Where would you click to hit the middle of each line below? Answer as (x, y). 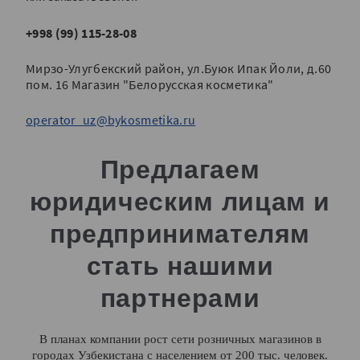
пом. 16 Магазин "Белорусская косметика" (150, 84)
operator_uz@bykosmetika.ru (111, 120)
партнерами (180, 298)
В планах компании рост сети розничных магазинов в (180, 339)
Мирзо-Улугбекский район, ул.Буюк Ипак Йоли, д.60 (179, 68)
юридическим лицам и (180, 202)
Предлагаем (180, 170)
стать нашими (180, 266)
